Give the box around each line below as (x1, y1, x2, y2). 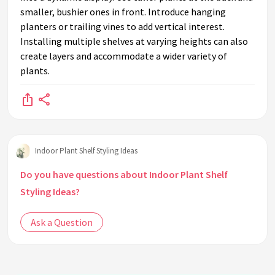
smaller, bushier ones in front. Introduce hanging (20, 6, 226, 18)
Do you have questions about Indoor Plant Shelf (20, 168, 228, 181)
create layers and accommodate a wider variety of (20, 50, 227, 63)
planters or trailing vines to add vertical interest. (20, 20, 225, 33)
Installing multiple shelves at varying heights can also (20, 35, 248, 48)
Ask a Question (31, 216, 93, 229)
